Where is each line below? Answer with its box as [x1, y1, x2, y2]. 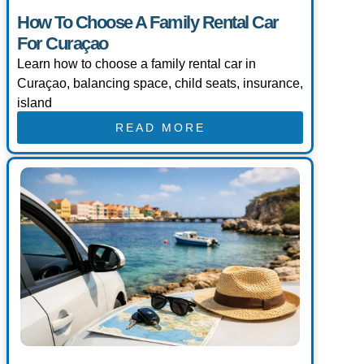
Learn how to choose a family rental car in [17, 57, 256, 71]
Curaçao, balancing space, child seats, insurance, [17, 76, 303, 91]
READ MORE [115, 121, 206, 135]
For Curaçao [17, 33, 108, 54]
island [17, 96, 52, 110]
